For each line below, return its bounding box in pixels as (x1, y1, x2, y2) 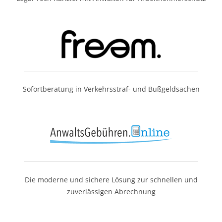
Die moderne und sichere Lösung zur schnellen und (24, 175, 198, 184)
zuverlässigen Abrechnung (66, 187, 156, 196)
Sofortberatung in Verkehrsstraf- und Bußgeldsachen (22, 84, 200, 94)
